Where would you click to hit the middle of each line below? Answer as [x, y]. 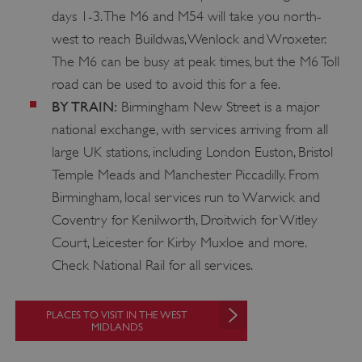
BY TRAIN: [84, 107]
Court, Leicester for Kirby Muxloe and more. [179, 243]
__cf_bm [102, 303]
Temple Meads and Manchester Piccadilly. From [185, 175]
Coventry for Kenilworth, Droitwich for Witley [184, 220]
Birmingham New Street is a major [218, 107]
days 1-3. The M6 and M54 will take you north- [186, 17]
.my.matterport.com [263, 316]
